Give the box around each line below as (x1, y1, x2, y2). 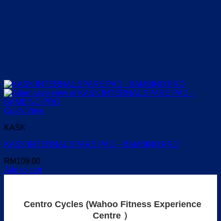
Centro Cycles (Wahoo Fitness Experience (24, 199, 201, 210)
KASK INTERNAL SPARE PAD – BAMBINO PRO (4, 140, 179, 149)
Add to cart (4, 166, 41, 175)
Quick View (4, 107, 44, 115)
